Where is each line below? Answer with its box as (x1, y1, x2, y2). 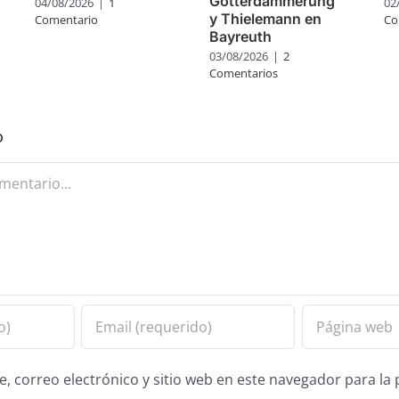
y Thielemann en (209, 10, 322, 28)
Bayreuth (209, 28, 273, 46)
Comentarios (209, 64, 279, 81)
